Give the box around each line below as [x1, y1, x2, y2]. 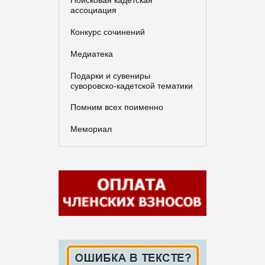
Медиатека [70, 49, 113, 59]
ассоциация [70, 5, 117, 15]
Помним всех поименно [70, 102, 163, 112]
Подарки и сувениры [70, 70, 150, 80]
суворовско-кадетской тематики [70, 80, 193, 91]
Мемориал [70, 124, 112, 134]
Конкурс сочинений [70, 27, 145, 37]
